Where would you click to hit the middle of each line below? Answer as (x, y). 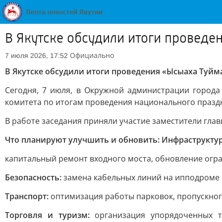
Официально (92, 55)
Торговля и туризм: (47, 215)
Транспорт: (27, 196)
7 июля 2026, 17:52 (36, 55)
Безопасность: (33, 177)
